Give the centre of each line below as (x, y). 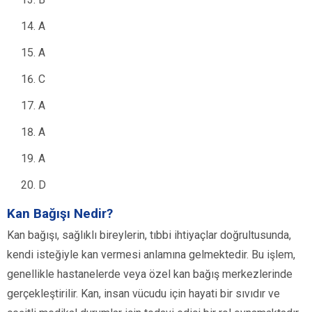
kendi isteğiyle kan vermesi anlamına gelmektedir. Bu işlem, (151, 254)
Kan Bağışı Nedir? (60, 213)
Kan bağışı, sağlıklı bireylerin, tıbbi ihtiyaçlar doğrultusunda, (149, 235)
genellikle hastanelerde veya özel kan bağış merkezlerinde (150, 274)
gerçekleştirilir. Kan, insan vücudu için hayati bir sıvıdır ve (143, 293)
